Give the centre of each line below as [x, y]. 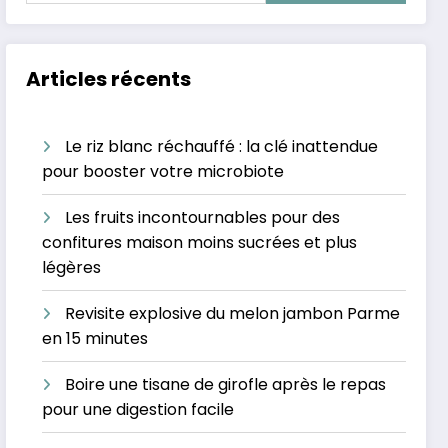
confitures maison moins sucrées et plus [200, 242]
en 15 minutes [95, 338]
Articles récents [109, 79]
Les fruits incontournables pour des [203, 217]
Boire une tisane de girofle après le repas [226, 384]
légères [72, 267]
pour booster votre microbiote [163, 171]
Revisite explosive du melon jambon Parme [233, 313]
